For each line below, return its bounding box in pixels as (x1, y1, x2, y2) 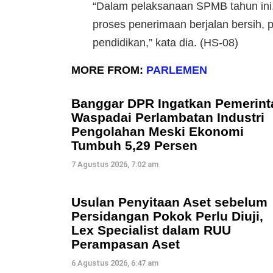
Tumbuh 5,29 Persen (71, 138, 197, 152)
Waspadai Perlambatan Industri (71, 110, 264, 124)
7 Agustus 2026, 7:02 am (71, 159, 158, 169)
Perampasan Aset (71, 236, 180, 251)
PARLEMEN (146, 63, 207, 76)
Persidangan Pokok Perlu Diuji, (71, 208, 263, 223)
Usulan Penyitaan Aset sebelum (71, 194, 268, 209)
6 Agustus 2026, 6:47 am (71, 258, 158, 268)
